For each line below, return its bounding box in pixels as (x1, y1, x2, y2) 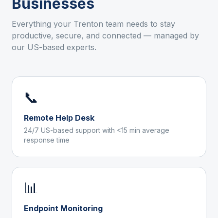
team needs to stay (103, 19, 175, 29)
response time (24, 136, 70, 144)
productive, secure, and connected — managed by (12, 31, 199, 40)
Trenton (73, 19, 103, 29)
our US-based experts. (12, 42, 96, 52)
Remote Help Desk (24, 113, 94, 123)
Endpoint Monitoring (24, 203, 103, 213)
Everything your (12, 19, 73, 29)
